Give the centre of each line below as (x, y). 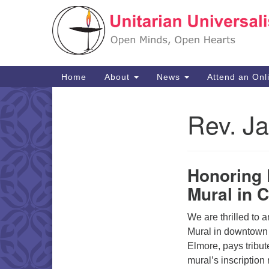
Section (77, 122)
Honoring (225, 175)
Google (142, 18)
